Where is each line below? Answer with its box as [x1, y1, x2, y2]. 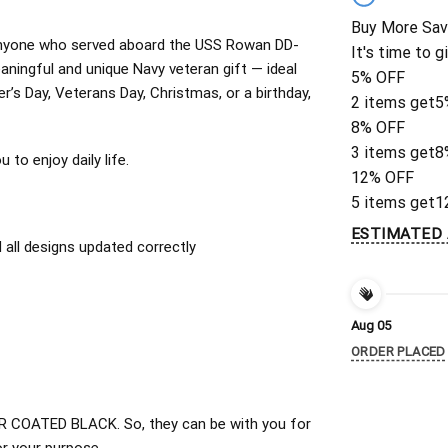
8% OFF [351, 118, 405, 138]
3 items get [351, 143, 435, 163]
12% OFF [351, 168, 414, 188]
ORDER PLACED [351, 344, 446, 360]
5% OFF [351, 68, 405, 88]
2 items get [351, 93, 435, 113]
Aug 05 [351, 317, 391, 333]
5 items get [351, 193, 435, 213]
